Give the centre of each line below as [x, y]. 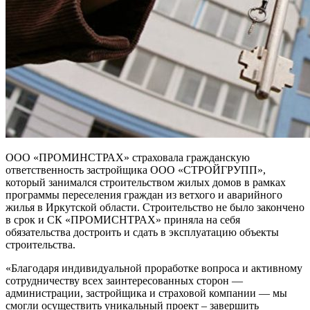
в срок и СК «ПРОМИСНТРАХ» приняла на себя [123, 220]
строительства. [40, 245]
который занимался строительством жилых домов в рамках [146, 183]
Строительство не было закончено [222, 208]
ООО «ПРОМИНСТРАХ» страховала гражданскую [128, 158]
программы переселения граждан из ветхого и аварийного [144, 195]
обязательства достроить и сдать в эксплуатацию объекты [142, 232]
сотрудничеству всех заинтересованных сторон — [124, 281]
